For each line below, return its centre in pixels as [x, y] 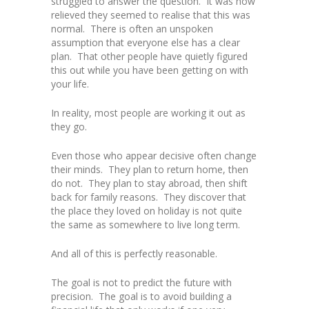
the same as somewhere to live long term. [146, 225]
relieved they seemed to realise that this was [151, 15]
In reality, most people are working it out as [148, 113]
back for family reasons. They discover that [149, 197]
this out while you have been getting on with [150, 70]
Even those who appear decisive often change [154, 156]
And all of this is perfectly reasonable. [134, 254]
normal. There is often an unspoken [132, 29]
